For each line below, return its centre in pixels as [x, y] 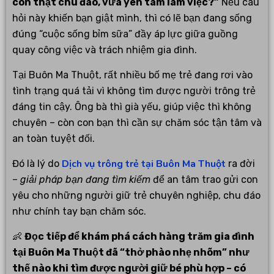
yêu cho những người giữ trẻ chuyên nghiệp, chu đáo [136, 196]
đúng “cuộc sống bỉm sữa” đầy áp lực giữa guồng [125, 34]
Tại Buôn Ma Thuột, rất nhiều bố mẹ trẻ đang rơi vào [132, 75]
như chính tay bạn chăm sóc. [79, 212]
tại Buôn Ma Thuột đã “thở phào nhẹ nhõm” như [131, 253]
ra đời [240, 164]
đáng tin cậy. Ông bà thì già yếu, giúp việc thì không [132, 107]
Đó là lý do [37, 164]
